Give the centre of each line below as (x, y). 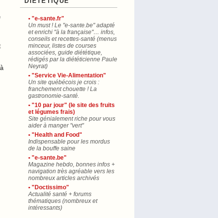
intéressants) (45, 208)
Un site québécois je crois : (64, 82)
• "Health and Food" (55, 135)
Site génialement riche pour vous (72, 119)
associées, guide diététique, (65, 53)
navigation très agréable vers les (71, 171)
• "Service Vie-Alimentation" (67, 75)
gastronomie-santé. (54, 96)
